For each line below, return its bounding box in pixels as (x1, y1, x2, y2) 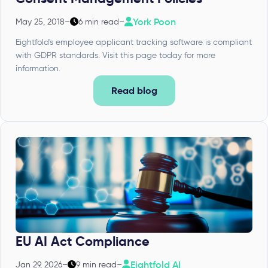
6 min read (78, 16, 119, 27)
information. (16, 63, 60, 74)
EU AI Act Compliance (16, 233, 150, 249)
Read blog (111, 84, 157, 97)
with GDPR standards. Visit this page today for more (16, 50, 215, 60)
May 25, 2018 (16, 16, 65, 27)
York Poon (133, 15, 176, 28)
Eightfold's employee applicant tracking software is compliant (16, 36, 252, 47)
